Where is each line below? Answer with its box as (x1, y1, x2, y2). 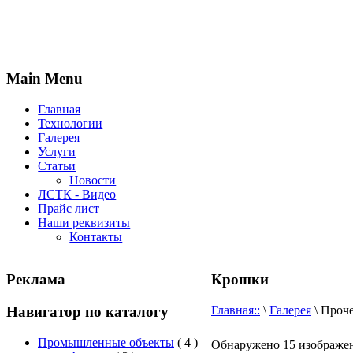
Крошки (211, 271, 269, 288)
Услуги (38, 144, 76, 158)
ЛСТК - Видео (38, 187, 117, 201)
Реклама (6, 271, 65, 288)
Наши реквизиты (38, 215, 131, 229)
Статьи (38, 158, 76, 173)
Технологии (38, 116, 103, 130)
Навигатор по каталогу (6, 303, 169, 320)
